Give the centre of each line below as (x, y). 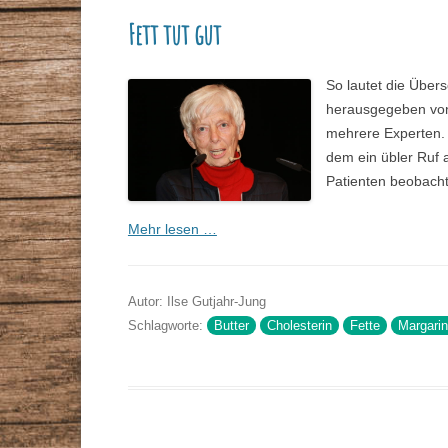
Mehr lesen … (172, 229)
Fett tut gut (174, 35)
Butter (231, 326)
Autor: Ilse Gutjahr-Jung (196, 302)
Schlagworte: (167, 326)
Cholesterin (299, 326)
